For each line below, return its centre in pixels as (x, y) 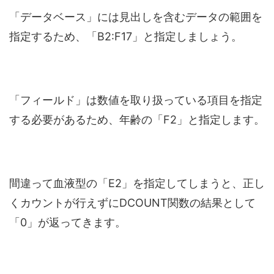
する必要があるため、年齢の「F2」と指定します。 (137, 119)
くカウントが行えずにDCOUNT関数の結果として (132, 202)
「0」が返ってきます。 (68, 222)
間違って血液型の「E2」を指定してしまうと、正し (137, 183)
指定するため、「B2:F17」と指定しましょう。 (126, 36)
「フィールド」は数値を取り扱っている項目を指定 (136, 100)
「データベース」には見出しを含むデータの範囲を (136, 17)
